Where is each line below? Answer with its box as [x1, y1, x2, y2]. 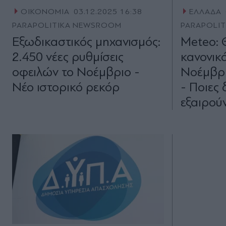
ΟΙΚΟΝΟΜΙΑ [20, 7, 70, 17]
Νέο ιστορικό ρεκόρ [12, 80, 120, 95]
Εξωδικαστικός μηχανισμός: [12, 34, 160, 49]
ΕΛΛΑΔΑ [189, 7, 222, 17]
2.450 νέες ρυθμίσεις [12, 49, 124, 65]
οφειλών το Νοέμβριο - [12, 65, 140, 80]
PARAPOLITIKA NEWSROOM [12, 21, 122, 30]
